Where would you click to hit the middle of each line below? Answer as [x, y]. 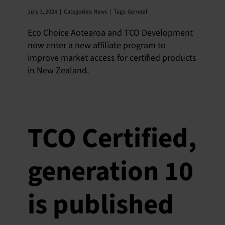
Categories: [79, 12]
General [137, 12]
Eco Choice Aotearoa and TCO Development [110, 33]
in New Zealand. [58, 71]
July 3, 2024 [42, 12]
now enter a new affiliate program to [97, 45]
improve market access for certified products [112, 58]
